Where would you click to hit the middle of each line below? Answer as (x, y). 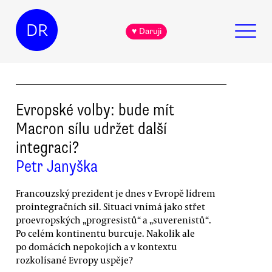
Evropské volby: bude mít (95, 110)
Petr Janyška (57, 166)
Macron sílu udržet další (91, 128)
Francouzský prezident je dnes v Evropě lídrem (116, 193)
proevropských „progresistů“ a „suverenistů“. (114, 219)
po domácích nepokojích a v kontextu (97, 246)
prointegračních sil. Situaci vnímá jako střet (110, 206)
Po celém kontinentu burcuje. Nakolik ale (105, 233)
